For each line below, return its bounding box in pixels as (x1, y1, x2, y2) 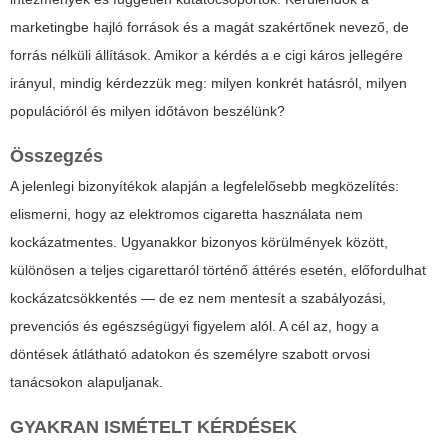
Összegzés (10, 146, 103, 167)
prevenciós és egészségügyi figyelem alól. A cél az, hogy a (10, 318, 379, 335)
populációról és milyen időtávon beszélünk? (10, 103, 285, 120)
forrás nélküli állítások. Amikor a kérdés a (10, 47, 273, 64)
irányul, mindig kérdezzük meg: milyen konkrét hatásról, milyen (10, 75, 407, 92)
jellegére (345, 47, 403, 64)
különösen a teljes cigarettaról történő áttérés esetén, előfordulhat (10, 262, 426, 279)
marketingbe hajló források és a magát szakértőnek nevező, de (10, 19, 409, 36)
